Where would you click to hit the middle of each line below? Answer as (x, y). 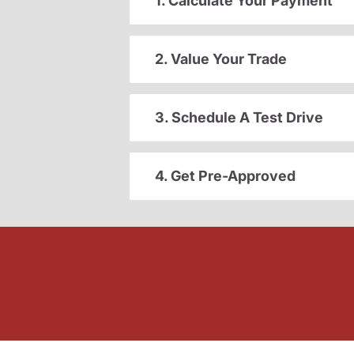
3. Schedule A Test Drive (239, 118)
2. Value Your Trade (221, 59)
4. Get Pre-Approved (225, 176)
